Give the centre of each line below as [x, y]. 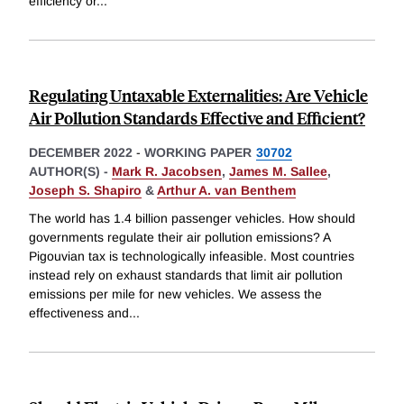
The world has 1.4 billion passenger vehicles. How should [192, 219]
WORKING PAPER [198, 152]
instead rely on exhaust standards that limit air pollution [186, 275]
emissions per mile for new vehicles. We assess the [175, 294]
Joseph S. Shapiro [85, 190]
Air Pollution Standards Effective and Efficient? [197, 117]
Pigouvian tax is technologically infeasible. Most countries [192, 257]
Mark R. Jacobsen [167, 171]
